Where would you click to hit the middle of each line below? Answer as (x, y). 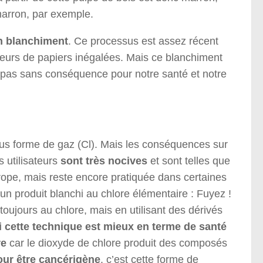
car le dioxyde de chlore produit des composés (117, 243)
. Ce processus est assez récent (143, 41)
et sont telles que (189, 161)
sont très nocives (104, 161)
